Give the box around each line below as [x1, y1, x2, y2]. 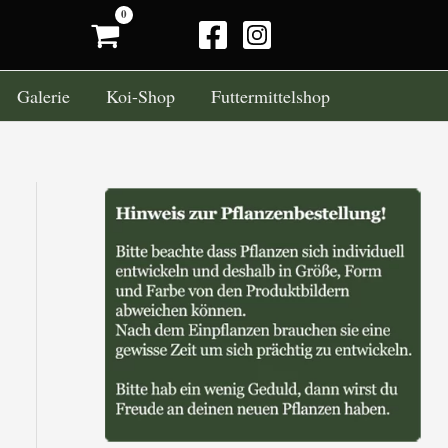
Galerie [17, 83, 70, 108]
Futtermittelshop [211, 83, 330, 108]
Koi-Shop [106, 83, 175, 108]
